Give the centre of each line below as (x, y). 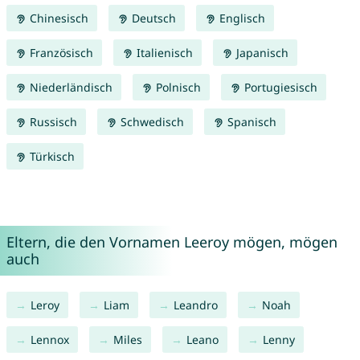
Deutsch (152, 18)
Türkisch (50, 157)
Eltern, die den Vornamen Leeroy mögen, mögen (172, 242)
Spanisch (250, 122)
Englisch (240, 18)
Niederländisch (69, 88)
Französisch (59, 53)
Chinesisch (57, 18)
